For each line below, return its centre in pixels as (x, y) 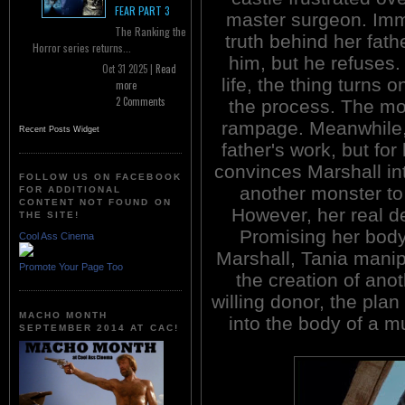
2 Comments (141, 102)
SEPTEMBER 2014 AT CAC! (99, 327)
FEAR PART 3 (142, 11)
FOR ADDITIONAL (71, 190)
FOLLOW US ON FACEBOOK (100, 177)
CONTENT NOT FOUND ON (95, 202)
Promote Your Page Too (71, 266)
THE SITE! (50, 215)
